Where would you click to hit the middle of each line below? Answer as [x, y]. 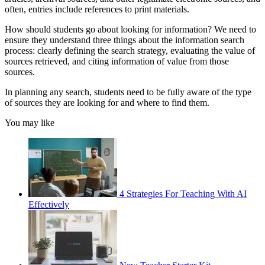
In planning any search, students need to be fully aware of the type [128, 92]
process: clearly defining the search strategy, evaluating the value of [130, 50]
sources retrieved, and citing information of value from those [117, 61]
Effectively [49, 204]
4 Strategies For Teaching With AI [183, 193]
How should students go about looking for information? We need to [130, 29]
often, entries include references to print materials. [98, 9]
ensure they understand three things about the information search [125, 40]
